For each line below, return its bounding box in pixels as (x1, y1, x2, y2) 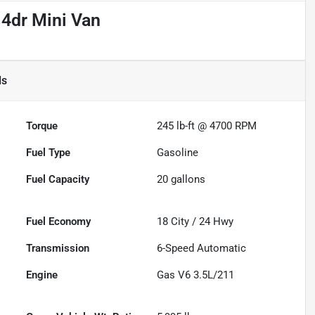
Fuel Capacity (26, 173, 90, 186)
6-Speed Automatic (157, 242, 247, 255)
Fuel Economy (26, 215, 91, 229)
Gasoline (157, 146, 199, 160)
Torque (26, 120, 58, 133)
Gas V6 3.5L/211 (157, 269, 235, 282)
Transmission (26, 242, 90, 255)
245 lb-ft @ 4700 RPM (157, 120, 257, 133)
